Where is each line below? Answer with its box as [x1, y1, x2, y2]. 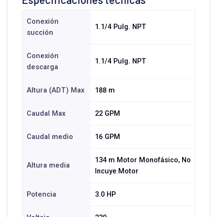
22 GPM [94, 109, 120, 118]
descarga [26, 63, 58, 71]
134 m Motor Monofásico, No [94, 156, 191, 164]
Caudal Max [26, 109, 65, 118]
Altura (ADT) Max [26, 86, 84, 94]
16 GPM [94, 133, 120, 141]
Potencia [26, 190, 56, 199]
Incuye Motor [94, 167, 139, 175]
